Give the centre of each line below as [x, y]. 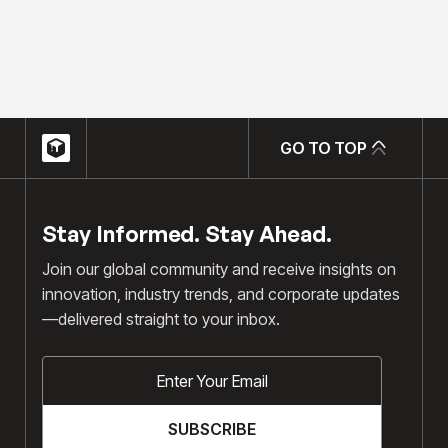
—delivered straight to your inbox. [161, 319]
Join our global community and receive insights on [219, 269]
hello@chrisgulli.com [117, 75]
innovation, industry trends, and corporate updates [221, 294]
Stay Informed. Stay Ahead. [187, 233]
